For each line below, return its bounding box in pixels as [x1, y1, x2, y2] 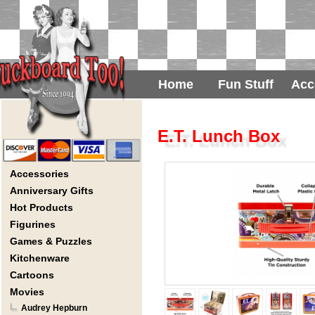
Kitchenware [10, 252, 70, 264]
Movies [10, 286, 44, 297]
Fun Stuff [218, 77, 274, 91]
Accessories [10, 168, 69, 179]
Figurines [10, 219, 56, 230]
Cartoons [10, 269, 54, 281]
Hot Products [10, 202, 73, 213]
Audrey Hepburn [21, 303, 87, 313]
